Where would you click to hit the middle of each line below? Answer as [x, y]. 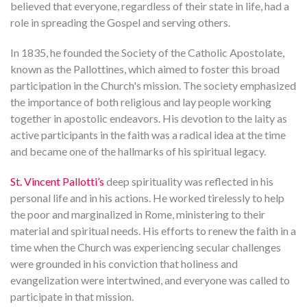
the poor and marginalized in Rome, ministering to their [138, 214]
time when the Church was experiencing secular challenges [146, 247]
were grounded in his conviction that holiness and [124, 264]
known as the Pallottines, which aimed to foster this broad [145, 69]
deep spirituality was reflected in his [189, 182]
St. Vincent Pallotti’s [57, 182]
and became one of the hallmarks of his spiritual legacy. [138, 151]
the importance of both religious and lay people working [141, 102]
